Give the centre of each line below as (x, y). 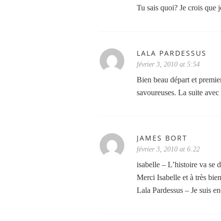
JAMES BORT (162, 138)
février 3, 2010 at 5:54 (168, 64)
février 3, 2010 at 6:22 (168, 149)
